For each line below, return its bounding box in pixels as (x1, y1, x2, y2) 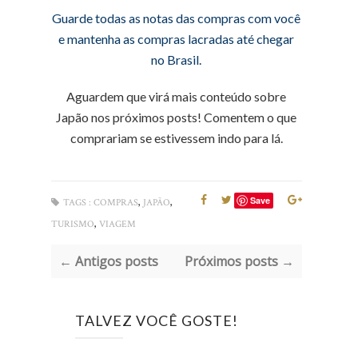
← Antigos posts (59, 253, 158, 270)
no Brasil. (151, 52, 202, 67)
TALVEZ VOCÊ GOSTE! (75, 312, 238, 329)
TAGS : (63, 197, 91, 209)
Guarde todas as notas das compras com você (52, 10, 301, 26)
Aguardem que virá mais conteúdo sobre (66, 89, 287, 104)
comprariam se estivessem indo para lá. (70, 130, 283, 145)
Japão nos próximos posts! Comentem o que (56, 109, 297, 125)
